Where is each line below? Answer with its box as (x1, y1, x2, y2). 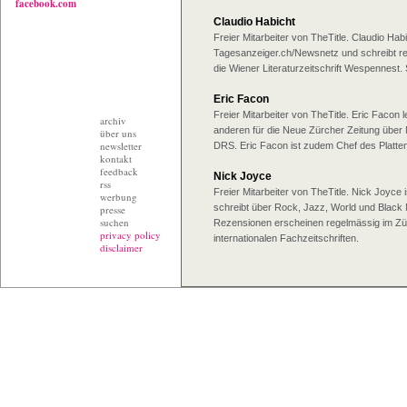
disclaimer (100, 241, 143, 254)
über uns (100, 126, 136, 140)
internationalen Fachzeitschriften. (213, 233, 359, 243)
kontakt (100, 152, 132, 165)
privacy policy (100, 228, 161, 242)
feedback (100, 164, 138, 178)
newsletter (100, 139, 142, 153)
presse (100, 203, 125, 216)
